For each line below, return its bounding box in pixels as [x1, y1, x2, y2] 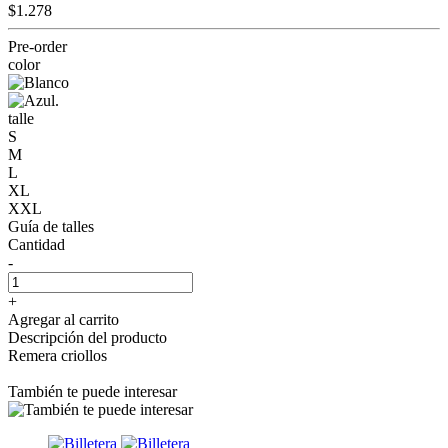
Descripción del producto [8, 328, 167, 346]
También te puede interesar [8, 382, 177, 400]
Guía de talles [8, 217, 94, 235]
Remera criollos [8, 346, 107, 364]
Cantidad [8, 235, 65, 253]
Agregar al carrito [8, 310, 119, 328]
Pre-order [8, 37, 67, 55]
